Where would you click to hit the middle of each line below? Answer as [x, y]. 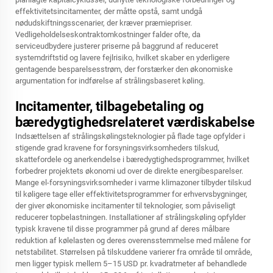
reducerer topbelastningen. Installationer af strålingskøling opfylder [130, 217]
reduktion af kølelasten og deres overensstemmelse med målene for [133, 240]
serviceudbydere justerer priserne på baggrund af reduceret [117, 46]
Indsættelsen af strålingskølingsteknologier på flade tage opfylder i [130, 136]
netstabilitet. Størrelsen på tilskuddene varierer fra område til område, [134, 252]
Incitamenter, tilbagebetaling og [110, 106]
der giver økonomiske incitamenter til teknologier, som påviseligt [125, 206]
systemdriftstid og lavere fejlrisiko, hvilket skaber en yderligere [122, 58]
